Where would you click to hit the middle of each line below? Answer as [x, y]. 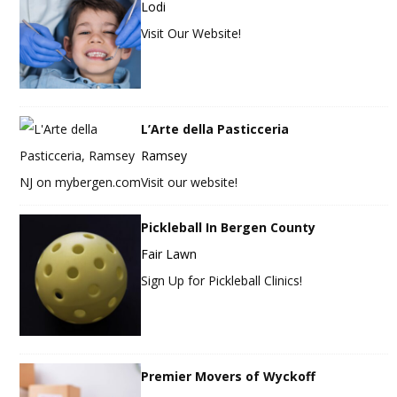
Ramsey [164, 156]
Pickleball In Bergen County [229, 228]
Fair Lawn [169, 254]
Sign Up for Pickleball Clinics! [222, 281]
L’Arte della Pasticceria [215, 129]
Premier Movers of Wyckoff [229, 377]
